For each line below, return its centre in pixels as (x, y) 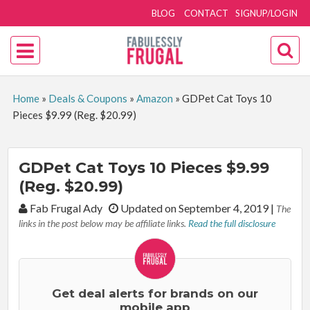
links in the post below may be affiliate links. (104, 223)
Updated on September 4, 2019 (195, 208)
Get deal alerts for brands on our (155, 293)
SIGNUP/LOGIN (267, 13)
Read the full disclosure (232, 223)
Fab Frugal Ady (69, 208)
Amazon (154, 98)
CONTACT (207, 13)
